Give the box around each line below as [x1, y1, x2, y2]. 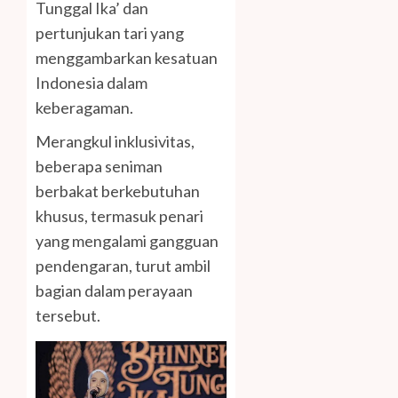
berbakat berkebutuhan [36, 181, 200, 202]
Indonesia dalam [36, 73, 147, 93]
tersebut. [36, 306, 100, 326]
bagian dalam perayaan [36, 281, 193, 301]
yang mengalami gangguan [36, 231, 219, 251]
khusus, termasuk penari [36, 206, 203, 227]
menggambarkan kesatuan [36, 48, 218, 68]
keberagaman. [36, 98, 133, 118]
